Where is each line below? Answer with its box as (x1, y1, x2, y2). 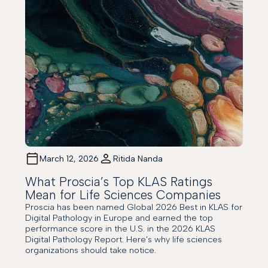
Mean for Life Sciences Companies (25, 187, 221, 203)
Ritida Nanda (113, 153, 163, 164)
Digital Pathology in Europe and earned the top (25, 212, 214, 224)
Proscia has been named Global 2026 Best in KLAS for (25, 202, 243, 213)
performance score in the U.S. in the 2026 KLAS (25, 223, 216, 234)
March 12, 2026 (39, 153, 99, 164)
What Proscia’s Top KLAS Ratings (25, 174, 213, 190)
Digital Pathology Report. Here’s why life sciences (25, 234, 223, 245)
